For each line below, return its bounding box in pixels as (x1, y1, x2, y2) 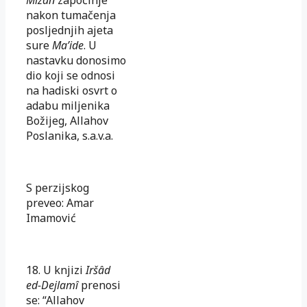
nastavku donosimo (26, 52, 126, 68)
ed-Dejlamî (26, 277, 78, 293)
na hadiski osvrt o (26, 82, 117, 98)
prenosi (78, 277, 121, 293)
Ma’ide (52, 37, 84, 53)
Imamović (26, 210, 76, 225)
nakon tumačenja (26, 7, 116, 23)
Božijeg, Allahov (26, 112, 108, 128)
